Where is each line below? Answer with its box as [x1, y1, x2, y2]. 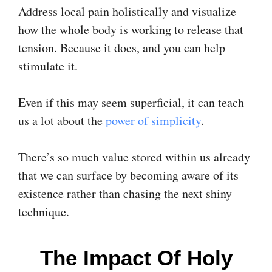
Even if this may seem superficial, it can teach [18, 93, 244, 110]
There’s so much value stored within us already [18, 148, 250, 165]
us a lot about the [18, 112, 106, 129]
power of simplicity [106, 112, 201, 129]
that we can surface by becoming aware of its [18, 166, 239, 183]
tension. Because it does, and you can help [18, 39, 225, 56]
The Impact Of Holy [39, 245, 233, 270]
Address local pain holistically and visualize [18, 2, 236, 19]
